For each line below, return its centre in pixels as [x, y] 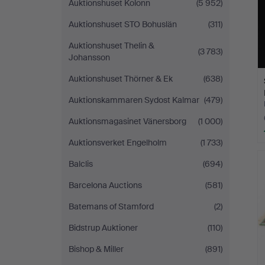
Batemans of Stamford [111, 206]
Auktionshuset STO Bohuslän [123, 24]
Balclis [81, 164]
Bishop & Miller [96, 249]
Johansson [89, 57]
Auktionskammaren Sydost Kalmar [134, 100]
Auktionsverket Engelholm [118, 143]
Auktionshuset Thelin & [112, 46]
